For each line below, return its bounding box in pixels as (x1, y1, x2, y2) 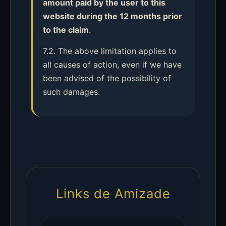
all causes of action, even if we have (43, 60, 182, 70)
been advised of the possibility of (43, 73, 171, 83)
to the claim (43, 25, 89, 35)
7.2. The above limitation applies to (43, 46, 177, 56)
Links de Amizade (55, 186, 171, 201)
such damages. (43, 87, 100, 97)
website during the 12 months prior (43, 11, 182, 21)
